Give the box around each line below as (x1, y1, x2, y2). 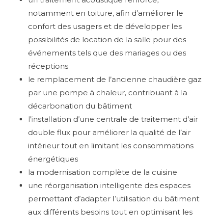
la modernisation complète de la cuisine (28, 167, 177, 177)
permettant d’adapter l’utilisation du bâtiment (28, 194, 199, 204)
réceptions (28, 61, 68, 71)
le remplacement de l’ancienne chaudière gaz (28, 75, 201, 84)
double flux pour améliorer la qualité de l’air (28, 128, 191, 137)
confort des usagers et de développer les (28, 22, 182, 31)
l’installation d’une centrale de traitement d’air (28, 114, 198, 124)
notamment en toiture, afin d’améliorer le (28, 8, 183, 18)
